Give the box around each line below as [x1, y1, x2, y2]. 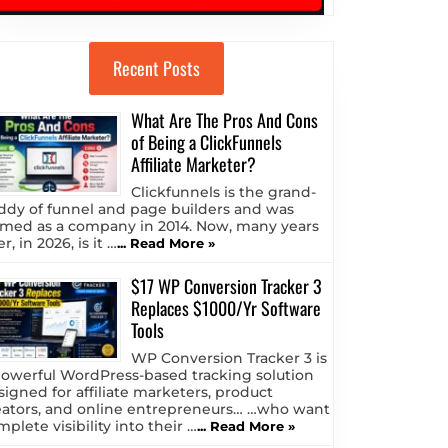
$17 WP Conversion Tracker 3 [131, 273, 322, 300]
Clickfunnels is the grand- [131, 183, 316, 202]
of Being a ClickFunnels [131, 129, 282, 156]
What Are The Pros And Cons [131, 107, 318, 134]
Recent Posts [112, 55, 200, 82]
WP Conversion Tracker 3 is [131, 349, 327, 368]
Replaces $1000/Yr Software [131, 295, 321, 322]
